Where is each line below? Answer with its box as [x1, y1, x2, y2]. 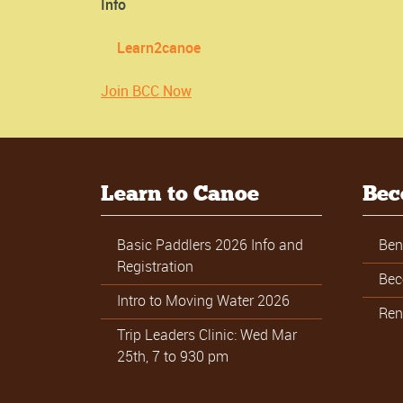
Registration [117, 255, 193, 276]
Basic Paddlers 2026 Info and [117, 234, 303, 255]
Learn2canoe [117, 38, 201, 58]
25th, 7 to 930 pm [117, 345, 228, 366]
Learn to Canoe [101, 179, 259, 206]
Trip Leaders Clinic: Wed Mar [117, 324, 297, 345]
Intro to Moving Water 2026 [117, 290, 290, 310]
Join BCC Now [101, 81, 192, 102]
